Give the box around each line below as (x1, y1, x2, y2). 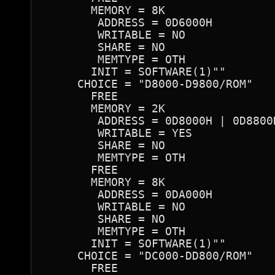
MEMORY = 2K (44, 102, 165, 115)
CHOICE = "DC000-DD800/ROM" (44, 249, 253, 262)
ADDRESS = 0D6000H (44, 16, 212, 29)
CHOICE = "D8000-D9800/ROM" (44, 77, 253, 90)
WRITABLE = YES (44, 126, 192, 139)
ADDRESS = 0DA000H (44, 188, 212, 201)
